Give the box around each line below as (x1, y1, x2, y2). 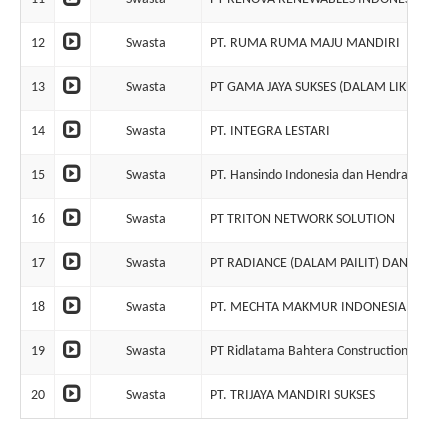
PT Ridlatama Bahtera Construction (210, 344, 408, 359)
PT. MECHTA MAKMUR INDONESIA (210, 300, 406, 315)
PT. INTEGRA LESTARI (210, 124, 330, 139)
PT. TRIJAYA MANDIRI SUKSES (210, 388, 375, 403)
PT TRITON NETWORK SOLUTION (210, 212, 395, 227)
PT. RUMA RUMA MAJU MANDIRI (210, 36, 400, 51)
